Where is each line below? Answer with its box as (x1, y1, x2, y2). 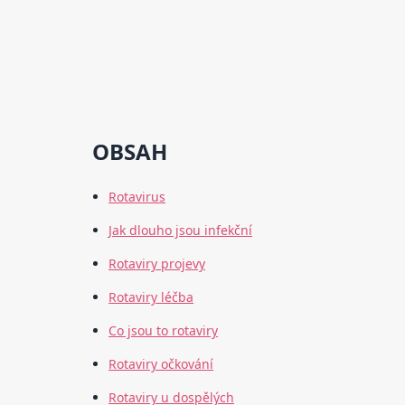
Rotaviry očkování (108, 355, 214, 373)
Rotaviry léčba (108, 288, 194, 306)
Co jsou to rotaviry (108, 322, 219, 340)
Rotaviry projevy (108, 255, 206, 273)
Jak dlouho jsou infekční (108, 221, 253, 240)
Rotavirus (108, 188, 166, 206)
